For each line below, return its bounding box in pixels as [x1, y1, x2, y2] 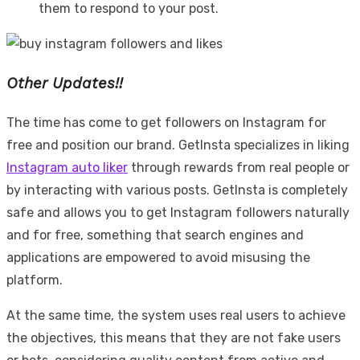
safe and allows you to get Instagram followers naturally [6, 204, 350, 220]
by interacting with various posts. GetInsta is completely [6, 182, 348, 198]
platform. [6, 272, 63, 288]
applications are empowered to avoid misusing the [6, 249, 310, 265]
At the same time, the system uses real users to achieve [6, 307, 346, 323]
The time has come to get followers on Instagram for [6, 114, 326, 130]
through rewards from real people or [128, 159, 350, 175]
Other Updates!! [6, 74, 123, 92]
